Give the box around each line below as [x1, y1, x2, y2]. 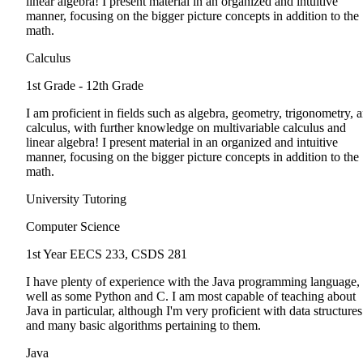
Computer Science [26, 220, 120, 234]
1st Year [26, 247, 66, 262]
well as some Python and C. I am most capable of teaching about [26, 289, 356, 304]
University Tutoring [26, 192, 126, 207]
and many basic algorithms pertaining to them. [26, 318, 261, 333]
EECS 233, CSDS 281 [70, 247, 187, 262]
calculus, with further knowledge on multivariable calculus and [26, 121, 346, 135]
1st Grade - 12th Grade [26, 79, 143, 93]
